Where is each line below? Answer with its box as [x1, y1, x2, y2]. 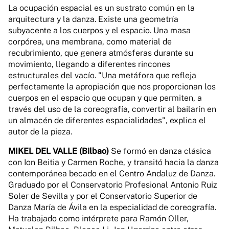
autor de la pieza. [8, 127, 72, 136]
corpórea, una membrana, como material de [8, 37, 172, 47]
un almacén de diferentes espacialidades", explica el [8, 116, 206, 125]
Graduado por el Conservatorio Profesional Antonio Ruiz [8, 180, 217, 190]
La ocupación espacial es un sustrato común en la [8, 3, 195, 13]
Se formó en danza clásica [109, 146, 211, 156]
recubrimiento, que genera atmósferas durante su [8, 48, 193, 58]
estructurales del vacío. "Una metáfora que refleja [8, 71, 196, 80]
